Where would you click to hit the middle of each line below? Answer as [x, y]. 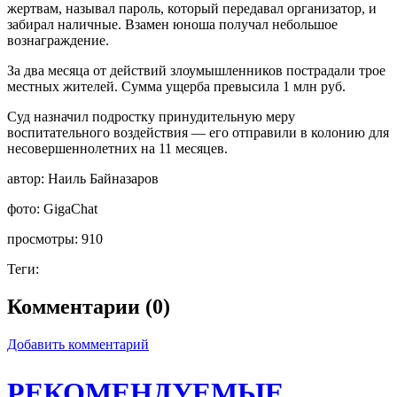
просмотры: [43, 238]
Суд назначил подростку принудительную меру [151, 116]
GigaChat [70, 208]
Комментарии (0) [89, 306]
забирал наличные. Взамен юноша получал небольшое [172, 24]
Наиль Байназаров [103, 178]
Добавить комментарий [78, 344]
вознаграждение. [58, 40]
